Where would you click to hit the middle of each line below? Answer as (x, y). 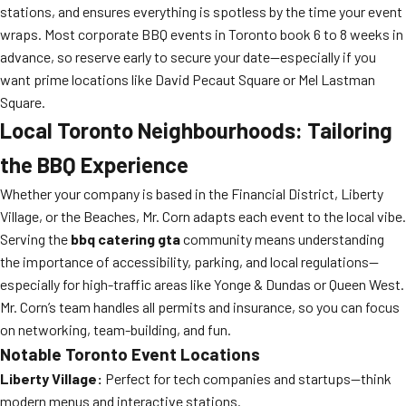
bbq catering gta (126, 239)
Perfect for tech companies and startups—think (247, 378)
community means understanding (282, 239)
